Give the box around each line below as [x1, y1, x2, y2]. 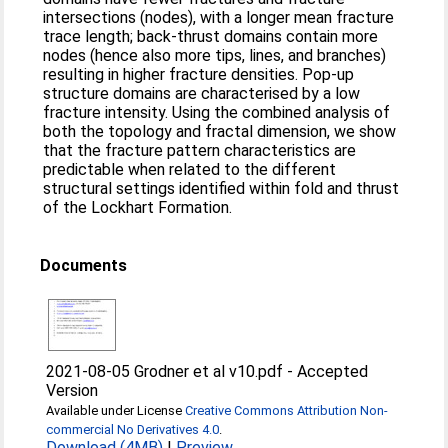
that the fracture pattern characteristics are [43, 141, 357, 160]
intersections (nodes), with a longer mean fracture [43, 8, 395, 27]
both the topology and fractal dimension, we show [43, 122, 397, 141]
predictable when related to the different [43, 160, 337, 179]
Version [46, 381, 99, 400]
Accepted [297, 362, 369, 381]
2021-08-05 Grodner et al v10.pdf [46, 362, 284, 381]
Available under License [46, 403, 186, 418]
